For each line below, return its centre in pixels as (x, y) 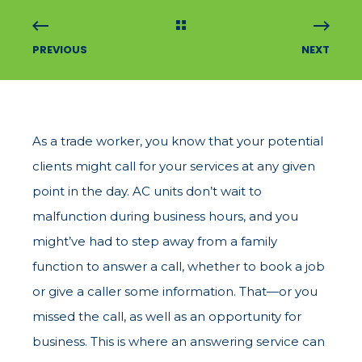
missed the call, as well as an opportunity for (167, 316)
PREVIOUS (60, 49)
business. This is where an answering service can (179, 341)
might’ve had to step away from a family (155, 241)
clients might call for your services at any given (174, 166)
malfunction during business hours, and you (165, 216)
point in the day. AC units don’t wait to (147, 191)
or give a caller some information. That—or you (175, 291)
